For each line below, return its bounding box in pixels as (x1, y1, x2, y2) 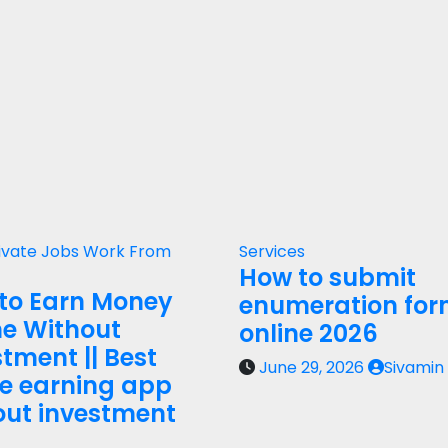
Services (239, 240, 305, 263)
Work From (83, 240, 171, 263)
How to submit (239, 261, 416, 294)
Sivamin (384, 356, 444, 379)
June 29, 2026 (259, 356, 368, 379)
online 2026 (239, 317, 378, 350)
